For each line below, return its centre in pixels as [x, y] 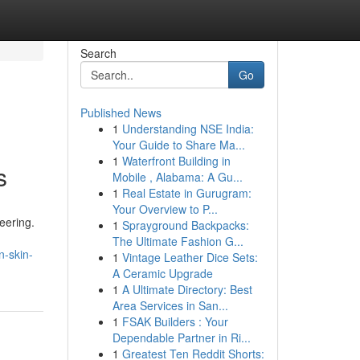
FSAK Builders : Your [175, 321]
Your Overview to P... [165, 209]
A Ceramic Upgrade [162, 273]
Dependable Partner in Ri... [181, 337]
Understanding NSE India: [188, 129]
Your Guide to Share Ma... [178, 145]
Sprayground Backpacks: [185, 225]
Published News [121, 112]
